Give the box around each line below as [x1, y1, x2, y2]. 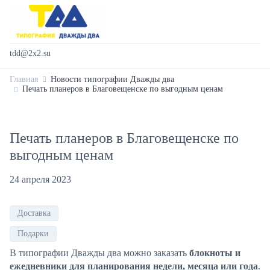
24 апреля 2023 [10, 174, 71, 184]
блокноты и [189, 248, 240, 258]
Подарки [17, 229, 49, 238]
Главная [10, 75, 38, 84]
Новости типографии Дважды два [51, 75, 174, 84]
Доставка [17, 209, 51, 218]
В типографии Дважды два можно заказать [10, 248, 189, 258]
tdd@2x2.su [10, 49, 51, 58]
